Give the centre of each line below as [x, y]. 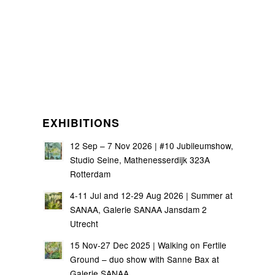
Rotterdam [90, 174]
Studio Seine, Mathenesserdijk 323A [140, 160]
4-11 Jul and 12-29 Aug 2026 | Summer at [151, 195]
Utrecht [84, 223]
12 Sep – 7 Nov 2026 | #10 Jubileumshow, [152, 145]
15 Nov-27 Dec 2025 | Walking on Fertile [148, 245]
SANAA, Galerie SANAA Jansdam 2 [138, 209]
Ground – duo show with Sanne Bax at [145, 259]
